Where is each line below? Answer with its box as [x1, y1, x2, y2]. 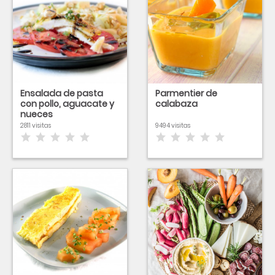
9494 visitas [155, 121, 190, 130]
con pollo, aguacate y [20, 98, 114, 110]
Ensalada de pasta [20, 87, 103, 99]
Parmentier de [155, 87, 217, 99]
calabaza [155, 98, 198, 110]
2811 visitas [20, 121, 51, 130]
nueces [20, 108, 53, 120]
